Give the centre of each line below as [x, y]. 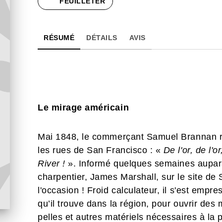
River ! [52, 164]
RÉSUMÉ [59, 38]
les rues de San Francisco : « [101, 150]
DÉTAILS [102, 38]
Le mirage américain [83, 108]
